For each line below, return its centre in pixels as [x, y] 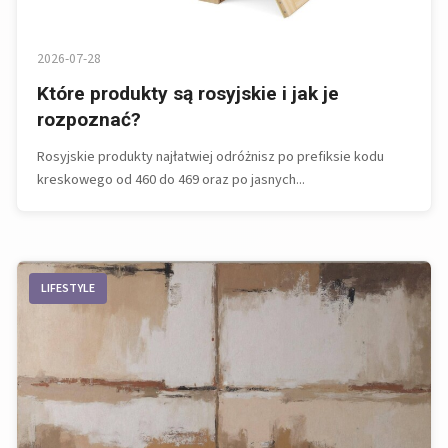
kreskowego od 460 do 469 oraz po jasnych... [171, 180]
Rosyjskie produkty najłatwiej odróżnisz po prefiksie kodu [210, 157]
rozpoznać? [89, 120]
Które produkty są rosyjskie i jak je [188, 94]
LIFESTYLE [68, 289]
